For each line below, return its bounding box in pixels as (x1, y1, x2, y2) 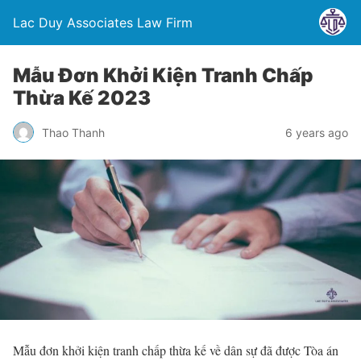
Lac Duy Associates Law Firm (13, 15, 193, 31)
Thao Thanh (42, 125, 105, 139)
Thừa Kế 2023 (13, 86, 151, 110)
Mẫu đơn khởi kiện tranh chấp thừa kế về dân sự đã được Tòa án (13, 341, 338, 359)
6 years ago (285, 125, 348, 139)
